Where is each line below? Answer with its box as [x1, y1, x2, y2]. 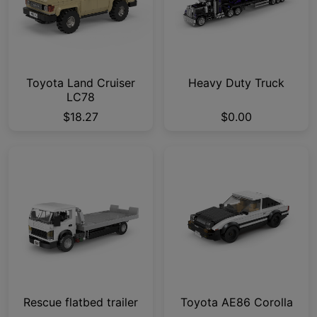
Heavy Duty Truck [188, 76, 284, 91]
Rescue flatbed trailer [23, 295, 138, 310]
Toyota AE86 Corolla [180, 295, 293, 310]
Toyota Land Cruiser [26, 76, 135, 91]
